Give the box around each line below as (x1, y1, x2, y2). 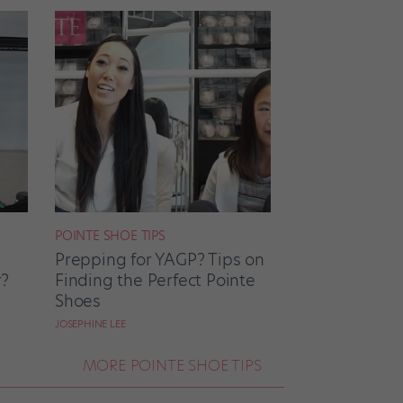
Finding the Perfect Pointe (55, 268, 255, 291)
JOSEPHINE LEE (55, 316, 126, 331)
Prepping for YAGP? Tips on (55, 247, 264, 271)
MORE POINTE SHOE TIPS (82, 354, 262, 376)
